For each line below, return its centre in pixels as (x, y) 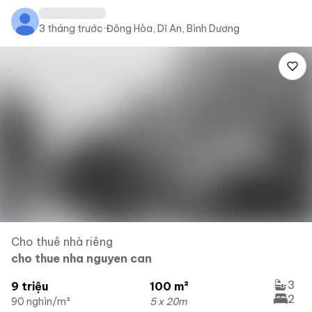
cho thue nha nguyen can (81, 258)
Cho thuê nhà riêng (62, 242)
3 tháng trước (71, 29)
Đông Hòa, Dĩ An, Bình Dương (173, 29)
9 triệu (30, 286)
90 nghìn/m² (41, 302)
